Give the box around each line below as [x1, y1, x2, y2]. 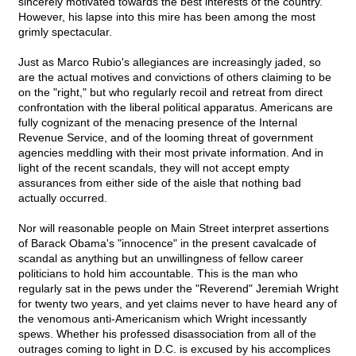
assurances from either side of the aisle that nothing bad [18, 176, 301, 190]
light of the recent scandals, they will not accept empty [18, 161, 289, 175]
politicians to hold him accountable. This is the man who [18, 267, 298, 281]
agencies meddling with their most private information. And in [18, 146, 323, 160]
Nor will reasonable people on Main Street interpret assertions [18, 222, 329, 235]
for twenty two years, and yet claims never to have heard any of [18, 297, 337, 311]
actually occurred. [18, 192, 107, 205]
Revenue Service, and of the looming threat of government [18, 131, 313, 145]
